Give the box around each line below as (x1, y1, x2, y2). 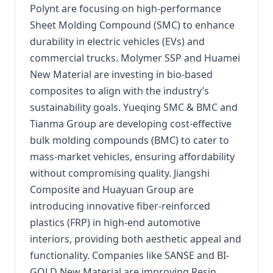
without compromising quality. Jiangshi (30, 166, 210, 180)
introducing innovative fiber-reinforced (30, 199, 210, 213)
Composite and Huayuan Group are (30, 183, 194, 196)
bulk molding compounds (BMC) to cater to (30, 133, 229, 147)
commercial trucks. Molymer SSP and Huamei (30, 51, 240, 65)
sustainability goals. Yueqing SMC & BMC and (30, 101, 238, 114)
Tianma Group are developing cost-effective (30, 117, 232, 130)
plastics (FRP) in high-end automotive (30, 216, 200, 229)
